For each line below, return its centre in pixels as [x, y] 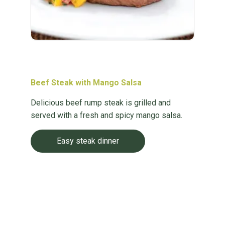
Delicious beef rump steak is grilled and [100, 103]
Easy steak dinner [88, 141]
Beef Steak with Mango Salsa [86, 83]
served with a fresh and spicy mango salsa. [106, 115]
